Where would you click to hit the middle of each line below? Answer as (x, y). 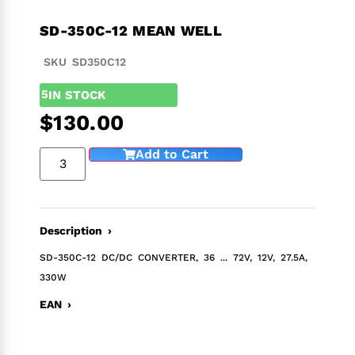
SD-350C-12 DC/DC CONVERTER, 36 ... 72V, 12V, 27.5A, (174, 257)
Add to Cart (172, 154)
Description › (76, 230)
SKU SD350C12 (85, 61)
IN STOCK (76, 95)
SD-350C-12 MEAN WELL (131, 30)
